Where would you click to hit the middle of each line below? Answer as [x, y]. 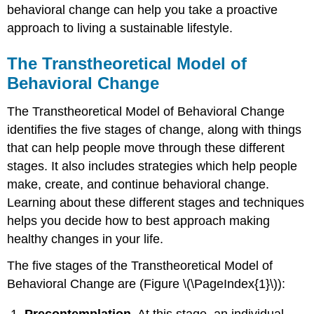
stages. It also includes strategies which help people [152, 166]
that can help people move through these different [146, 148]
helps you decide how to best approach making [139, 220]
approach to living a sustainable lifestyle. [120, 28]
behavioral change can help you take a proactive [143, 9]
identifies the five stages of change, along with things [155, 129]
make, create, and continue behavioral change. [138, 184]
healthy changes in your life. [86, 239]
